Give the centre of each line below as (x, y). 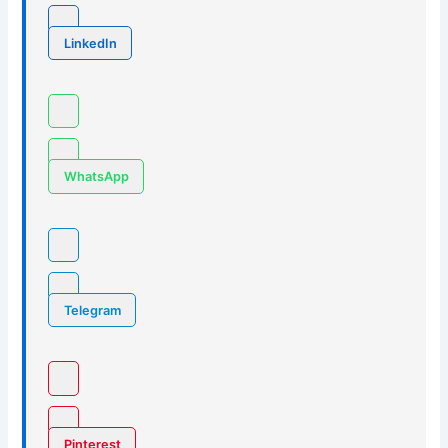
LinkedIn (90, 43)
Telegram (92, 310)
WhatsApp (96, 176)
